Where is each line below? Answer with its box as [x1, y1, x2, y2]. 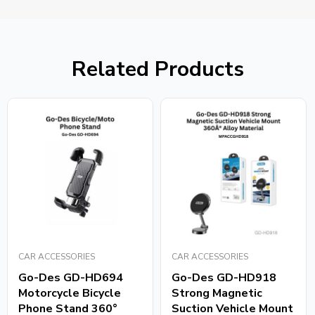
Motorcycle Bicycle [18, 285, 121, 301]
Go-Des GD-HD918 [172, 269, 276, 285]
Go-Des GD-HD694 [18, 269, 123, 285]
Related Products [71, 54, 244, 84]
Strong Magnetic [172, 285, 262, 301]
